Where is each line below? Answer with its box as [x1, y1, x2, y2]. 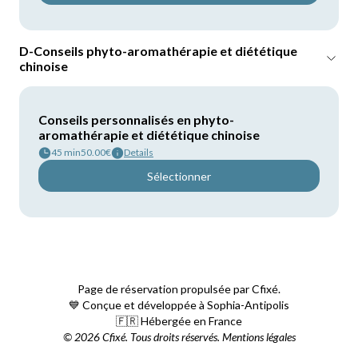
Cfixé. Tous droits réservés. [99, 330, 220, 344]
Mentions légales [219, 330, 296, 344]
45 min [51, 146, 81, 158]
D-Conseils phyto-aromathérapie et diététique [19, 43, 297, 58]
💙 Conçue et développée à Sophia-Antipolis [69, 298, 289, 312]
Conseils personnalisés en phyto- [38, 112, 234, 127]
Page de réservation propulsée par [78, 282, 252, 296]
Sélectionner [147, 169, 211, 183]
